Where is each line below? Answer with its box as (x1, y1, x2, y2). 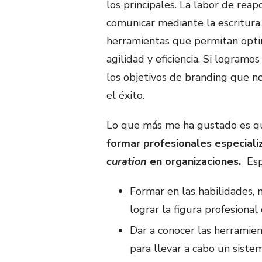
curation (106, 154, 147, 168)
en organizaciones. (147, 154, 244, 168)
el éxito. (106, 88, 144, 102)
